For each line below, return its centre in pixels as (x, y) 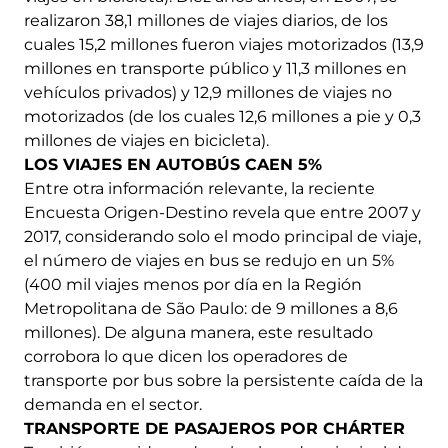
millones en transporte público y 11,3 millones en (215, 69)
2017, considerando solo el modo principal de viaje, (222, 237)
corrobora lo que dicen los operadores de (186, 357)
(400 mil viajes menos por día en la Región (193, 285)
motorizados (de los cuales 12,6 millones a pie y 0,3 (222, 117)
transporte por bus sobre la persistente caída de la (223, 381)
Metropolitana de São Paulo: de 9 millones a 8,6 (211, 309)
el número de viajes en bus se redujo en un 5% (209, 261)
